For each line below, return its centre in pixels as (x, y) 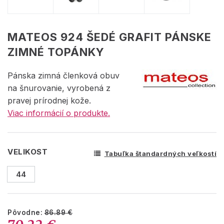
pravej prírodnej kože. (49, 100)
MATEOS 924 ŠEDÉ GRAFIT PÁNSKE (109, 37)
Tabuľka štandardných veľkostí (160, 153)
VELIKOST (27, 151)
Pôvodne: (26, 212)
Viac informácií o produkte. (59, 113)
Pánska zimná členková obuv (63, 75)
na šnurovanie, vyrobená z (59, 88)
